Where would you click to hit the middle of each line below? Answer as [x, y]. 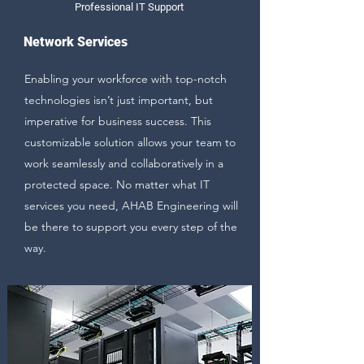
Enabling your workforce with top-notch [126, 79]
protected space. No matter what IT [117, 184]
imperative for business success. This [118, 121]
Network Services [76, 42]
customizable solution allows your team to [130, 142]
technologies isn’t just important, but [119, 100]
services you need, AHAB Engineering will [131, 206]
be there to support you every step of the [131, 227]
